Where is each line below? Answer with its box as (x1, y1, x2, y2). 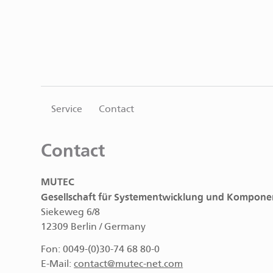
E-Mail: (41, 258, 74, 269)
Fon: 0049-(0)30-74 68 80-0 (41, 244, 160, 255)
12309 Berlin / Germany (41, 222, 146, 233)
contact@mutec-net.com (74, 258, 183, 269)
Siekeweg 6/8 (41, 207, 101, 218)
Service (51, 104, 83, 115)
